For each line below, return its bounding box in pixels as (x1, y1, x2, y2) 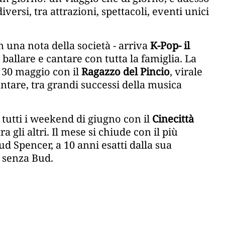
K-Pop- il (150, 39, 190, 53)
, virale (170, 65, 202, 79)
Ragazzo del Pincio (81, 65, 170, 79)
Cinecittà (152, 112, 194, 126)
